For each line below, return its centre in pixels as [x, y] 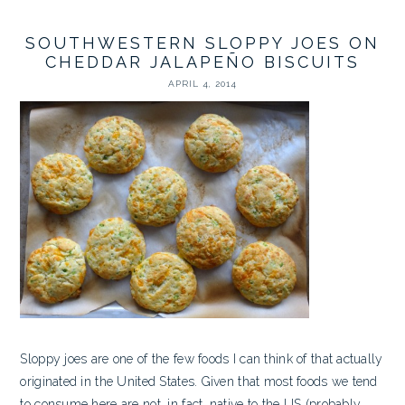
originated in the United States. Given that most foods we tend [199, 381]
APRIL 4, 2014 [202, 84]
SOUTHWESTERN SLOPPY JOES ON [202, 43]
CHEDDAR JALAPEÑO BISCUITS [202, 62]
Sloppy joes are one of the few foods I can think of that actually [202, 358]
